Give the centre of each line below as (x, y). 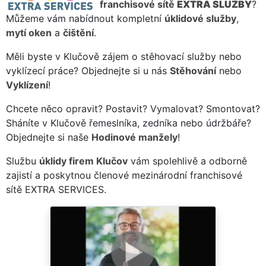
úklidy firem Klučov (83, 161)
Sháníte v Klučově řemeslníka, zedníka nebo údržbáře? (129, 123)
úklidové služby (200, 18)
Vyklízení (27, 85)
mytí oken (29, 32)
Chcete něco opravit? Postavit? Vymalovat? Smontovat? (133, 108)
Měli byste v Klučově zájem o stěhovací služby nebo (124, 56)
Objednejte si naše (49, 137)
